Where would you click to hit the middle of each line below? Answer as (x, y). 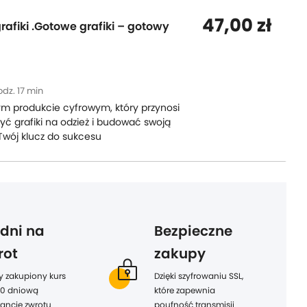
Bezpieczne (194, 231)
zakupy (180, 254)
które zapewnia (185, 290)
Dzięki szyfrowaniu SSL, (199, 276)
